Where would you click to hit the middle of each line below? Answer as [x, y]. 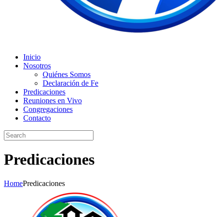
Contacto [37, 118]
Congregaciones [48, 109]
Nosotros [37, 66]
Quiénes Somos [67, 74]
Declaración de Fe [70, 83]
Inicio [32, 57]
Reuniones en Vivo [53, 101]
